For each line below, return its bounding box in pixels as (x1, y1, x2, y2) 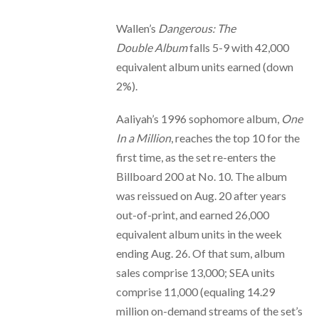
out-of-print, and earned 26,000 (115, 208, 269, 222)
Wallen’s (115, 21, 158, 36)
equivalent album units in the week (115, 227, 282, 241)
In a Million (115, 131, 171, 145)
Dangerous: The (157, 21, 236, 36)
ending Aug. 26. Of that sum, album (115, 246, 285, 261)
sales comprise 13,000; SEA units (115, 266, 275, 280)
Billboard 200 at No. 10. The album (115, 169, 287, 184)
